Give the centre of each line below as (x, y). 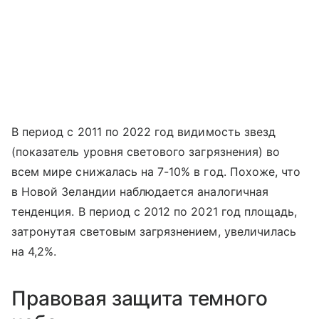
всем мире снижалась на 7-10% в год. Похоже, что (156, 172)
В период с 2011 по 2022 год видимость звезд (144, 132)
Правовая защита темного (140, 299)
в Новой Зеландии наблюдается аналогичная (140, 192)
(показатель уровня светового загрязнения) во (146, 152)
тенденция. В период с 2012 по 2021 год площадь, (155, 212)
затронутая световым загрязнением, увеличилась (154, 232)
